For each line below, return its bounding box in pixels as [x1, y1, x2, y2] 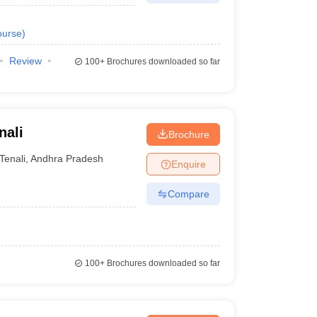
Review [8, 55, 42, 67]
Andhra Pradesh [30, 152, 104, 164]
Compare [167, 188, 209, 200]
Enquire [171, 158, 206, 170]
